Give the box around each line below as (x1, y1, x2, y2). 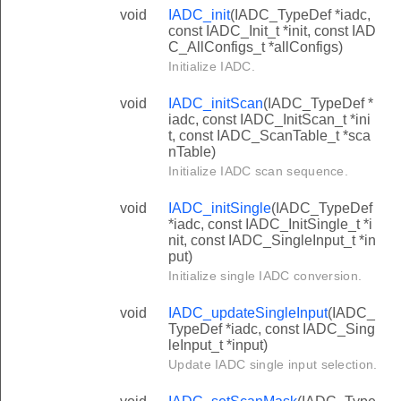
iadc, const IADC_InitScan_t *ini (168, 111, 371, 127)
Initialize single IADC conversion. (168, 268, 363, 283)
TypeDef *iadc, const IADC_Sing (168, 320, 375, 337)
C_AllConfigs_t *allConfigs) (168, 38, 343, 55)
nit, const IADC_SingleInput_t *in (168, 232, 376, 248)
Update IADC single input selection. (168, 356, 378, 371)
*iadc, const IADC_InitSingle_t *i (168, 216, 372, 232)
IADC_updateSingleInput (168, 304, 328, 320)
